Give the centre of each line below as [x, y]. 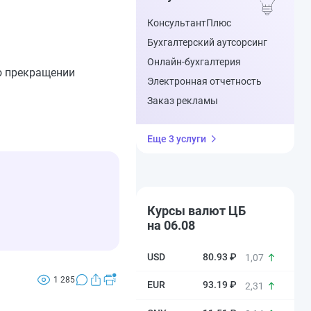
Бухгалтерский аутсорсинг [207, 42]
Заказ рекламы [183, 101]
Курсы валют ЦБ [196, 211]
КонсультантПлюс [189, 23]
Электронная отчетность [204, 81]
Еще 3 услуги [177, 139]
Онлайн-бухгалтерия [194, 62]
